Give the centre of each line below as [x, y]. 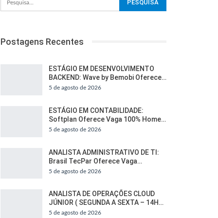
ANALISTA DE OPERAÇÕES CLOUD [101, 194]
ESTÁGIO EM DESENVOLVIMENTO [101, 69]
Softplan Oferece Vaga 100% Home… [107, 119]
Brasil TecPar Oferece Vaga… [95, 161]
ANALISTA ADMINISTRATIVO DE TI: [104, 152]
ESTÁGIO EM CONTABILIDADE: [96, 110]
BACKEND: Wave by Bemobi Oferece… [107, 78]
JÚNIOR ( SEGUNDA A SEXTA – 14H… [106, 203]
